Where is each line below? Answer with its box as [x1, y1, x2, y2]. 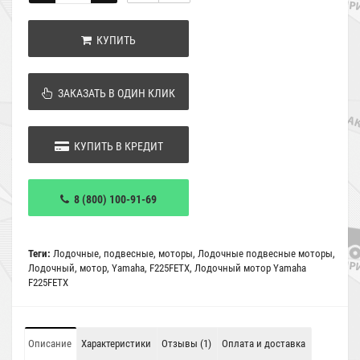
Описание [28, 337, 72, 350]
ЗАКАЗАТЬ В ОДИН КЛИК [53, 86, 175, 100]
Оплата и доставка [222, 337, 305, 350]
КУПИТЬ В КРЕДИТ [68, 139, 163, 153]
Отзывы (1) [162, 337, 211, 350]
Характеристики [81, 337, 151, 350]
